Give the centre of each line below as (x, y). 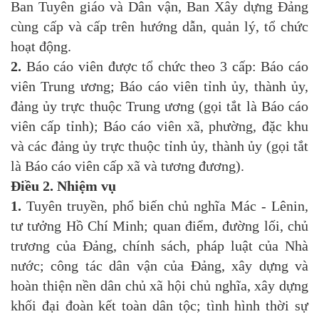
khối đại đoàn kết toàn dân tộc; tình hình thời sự (159, 306)
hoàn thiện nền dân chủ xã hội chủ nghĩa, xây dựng (159, 286)
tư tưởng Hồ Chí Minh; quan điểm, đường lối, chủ (159, 226)
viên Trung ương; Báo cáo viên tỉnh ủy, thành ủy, (159, 87)
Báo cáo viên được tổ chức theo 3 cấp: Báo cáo (165, 67)
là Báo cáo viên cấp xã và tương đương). (127, 166)
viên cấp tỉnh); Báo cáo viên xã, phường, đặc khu (159, 126)
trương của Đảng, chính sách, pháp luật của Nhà (159, 246)
